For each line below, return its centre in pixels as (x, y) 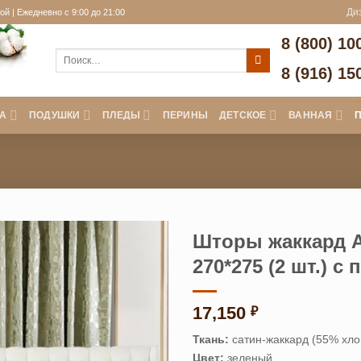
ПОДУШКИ (55, 115)
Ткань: (211, 339)
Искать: (72, 54)
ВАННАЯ (311, 115)
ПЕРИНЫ (185, 115)
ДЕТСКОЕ (243, 115)
